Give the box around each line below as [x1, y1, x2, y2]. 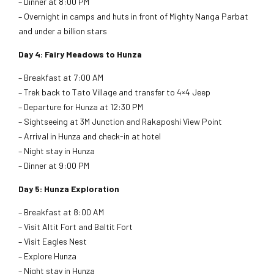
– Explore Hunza [18, 251, 76, 262]
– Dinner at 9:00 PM [18, 160, 89, 171]
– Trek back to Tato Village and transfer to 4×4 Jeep [18, 87, 210, 98]
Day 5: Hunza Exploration [18, 183, 119, 194]
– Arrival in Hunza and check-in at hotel [18, 131, 161, 142]
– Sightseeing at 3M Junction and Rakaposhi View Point [18, 116, 222, 127]
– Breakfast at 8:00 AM [18, 207, 104, 218]
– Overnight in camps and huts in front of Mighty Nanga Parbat [18, 11, 248, 22]
